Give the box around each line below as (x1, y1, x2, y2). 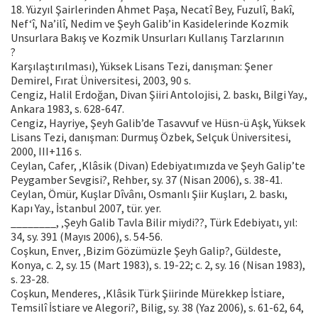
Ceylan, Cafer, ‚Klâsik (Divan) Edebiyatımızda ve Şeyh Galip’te (11, 158, 305, 173)
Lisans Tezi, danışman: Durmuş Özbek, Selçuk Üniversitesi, (11, 130, 291, 145)
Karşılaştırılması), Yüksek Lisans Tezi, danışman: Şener (11, 59, 273, 74)
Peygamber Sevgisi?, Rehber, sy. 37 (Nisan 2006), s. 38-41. (11, 172, 283, 187)
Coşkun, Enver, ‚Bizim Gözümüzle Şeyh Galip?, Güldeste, (11, 243, 281, 258)
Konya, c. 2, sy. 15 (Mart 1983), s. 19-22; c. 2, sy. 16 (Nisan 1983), (11, 258, 305, 273)
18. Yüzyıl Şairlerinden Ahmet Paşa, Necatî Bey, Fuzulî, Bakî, (11, 2, 295, 17)
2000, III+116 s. (11, 144, 82, 159)
